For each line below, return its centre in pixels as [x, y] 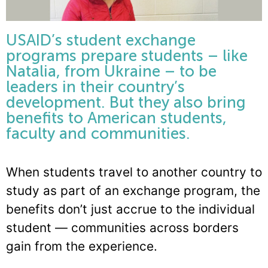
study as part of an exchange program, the [133, 190]
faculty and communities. [98, 134]
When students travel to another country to [134, 172]
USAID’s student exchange [101, 41]
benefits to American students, [116, 118]
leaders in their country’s [95, 87]
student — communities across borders [122, 227]
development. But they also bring [126, 103]
